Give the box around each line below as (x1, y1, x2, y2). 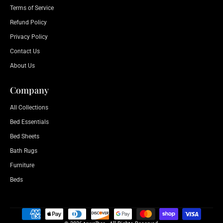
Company (10, 84, 49, 96)
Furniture (10, 161, 34, 169)
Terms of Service (10, 4, 54, 12)
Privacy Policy (10, 33, 48, 41)
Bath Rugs (10, 147, 37, 154)
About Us (10, 62, 35, 69)
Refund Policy (10, 19, 47, 26)
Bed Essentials (10, 118, 49, 125)
